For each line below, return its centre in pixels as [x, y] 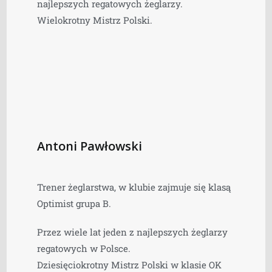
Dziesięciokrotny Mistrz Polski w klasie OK [130, 264]
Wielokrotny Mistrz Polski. [95, 20]
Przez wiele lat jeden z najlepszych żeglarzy [133, 232]
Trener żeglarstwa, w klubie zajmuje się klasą [134, 187]
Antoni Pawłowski [90, 146]
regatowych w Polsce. [84, 248]
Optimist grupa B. [74, 203]
